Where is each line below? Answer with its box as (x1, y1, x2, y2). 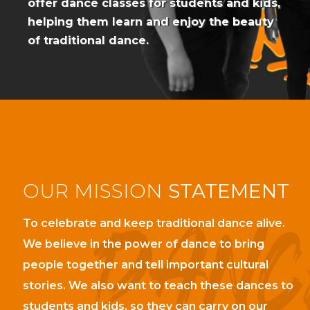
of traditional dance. (28, 34, 149, 47)
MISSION (73, 179, 163, 203)
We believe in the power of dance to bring (22, 237, 264, 250)
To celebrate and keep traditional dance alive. (22, 216, 285, 230)
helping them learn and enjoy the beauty (28, 15, 275, 28)
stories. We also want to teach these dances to (22, 278, 293, 292)
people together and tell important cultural (22, 257, 268, 271)
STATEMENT (167, 179, 289, 203)
